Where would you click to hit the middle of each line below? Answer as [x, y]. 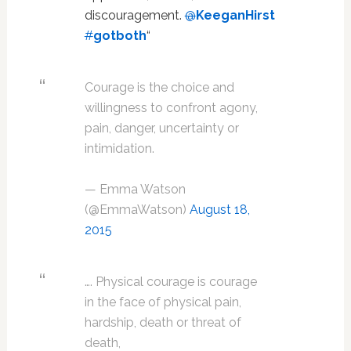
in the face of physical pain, [163, 302]
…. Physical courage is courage [170, 282]
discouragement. [134, 16]
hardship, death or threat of [163, 323]
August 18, [219, 210]
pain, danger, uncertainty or [161, 128]
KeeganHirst [235, 16]
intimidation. [119, 149]
